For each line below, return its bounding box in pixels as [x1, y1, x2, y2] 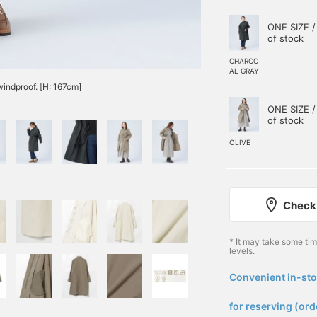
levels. [229, 246, 255, 257]
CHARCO [229, 56, 259, 65]
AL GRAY [229, 66, 259, 75]
